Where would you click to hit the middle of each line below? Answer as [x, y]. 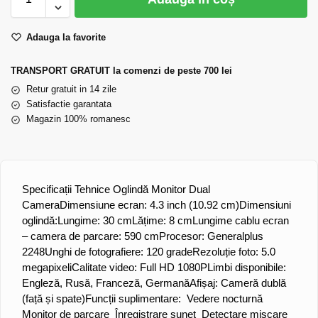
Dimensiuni [265, 205]
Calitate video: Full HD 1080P [139, 268]
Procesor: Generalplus [211, 236]
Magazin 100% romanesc [78, 119]
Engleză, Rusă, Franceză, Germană [106, 283]
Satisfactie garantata [69, 104]
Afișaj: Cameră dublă [238, 283]
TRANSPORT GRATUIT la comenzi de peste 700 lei [121, 71]
